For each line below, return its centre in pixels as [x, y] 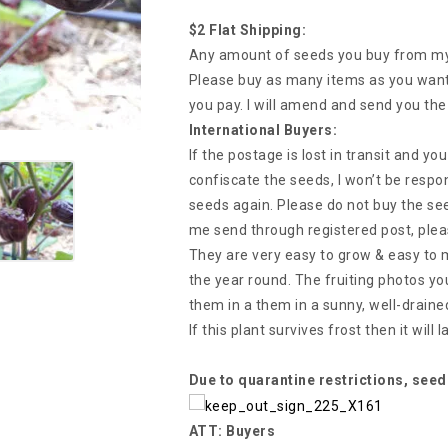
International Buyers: [263, 130]
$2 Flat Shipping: [247, 30]
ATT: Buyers [232, 430]
